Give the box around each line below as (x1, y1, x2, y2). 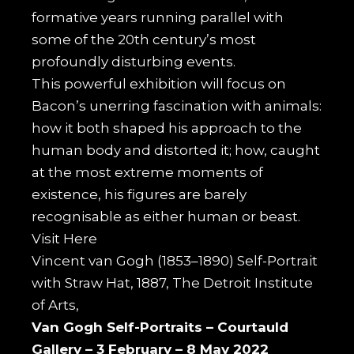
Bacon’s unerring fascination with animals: (32, 97, 322, 114)
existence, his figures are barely (32, 186, 247, 202)
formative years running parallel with (32, 9, 284, 25)
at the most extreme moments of (32, 164, 264, 180)
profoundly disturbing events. (32, 53, 236, 70)
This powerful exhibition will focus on (32, 75, 287, 92)
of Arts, (32, 296, 80, 313)
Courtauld (217, 318, 289, 335)
